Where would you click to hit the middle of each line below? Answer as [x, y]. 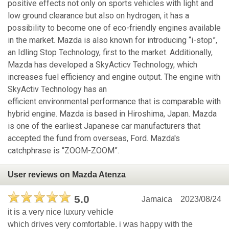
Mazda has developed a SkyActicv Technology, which [102, 65]
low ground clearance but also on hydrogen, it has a [98, 16]
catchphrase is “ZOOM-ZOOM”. [63, 151]
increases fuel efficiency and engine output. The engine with [114, 77]
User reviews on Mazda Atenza [67, 174]
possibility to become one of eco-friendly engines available [114, 28]
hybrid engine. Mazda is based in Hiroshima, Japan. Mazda [112, 114]
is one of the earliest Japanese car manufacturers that [104, 126]
